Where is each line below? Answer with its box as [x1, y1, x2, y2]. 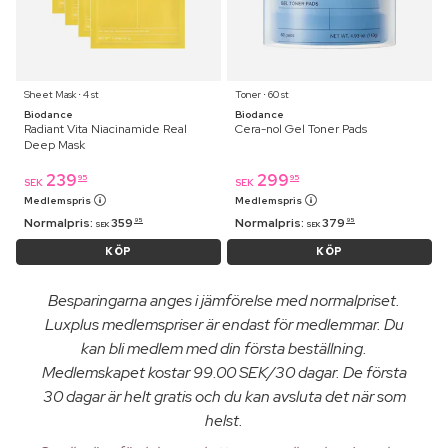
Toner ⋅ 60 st [235, 88, 289, 102]
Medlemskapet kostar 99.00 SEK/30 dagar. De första [41, 362, 407, 384]
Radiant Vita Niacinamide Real [24, 121, 187, 138]
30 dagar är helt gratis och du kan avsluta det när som [42, 386, 406, 408]
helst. [205, 410, 243, 432]
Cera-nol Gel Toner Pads [235, 121, 367, 138]
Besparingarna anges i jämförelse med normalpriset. [48, 290, 400, 312]
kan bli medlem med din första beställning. [81, 338, 367, 360]
